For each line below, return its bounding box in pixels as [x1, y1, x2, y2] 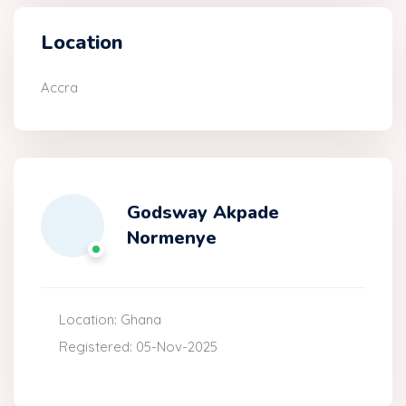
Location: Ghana [59, 311, 161, 329]
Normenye [127, 226, 217, 251]
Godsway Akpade [127, 200, 279, 226]
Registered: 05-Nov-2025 [59, 338, 217, 356]
